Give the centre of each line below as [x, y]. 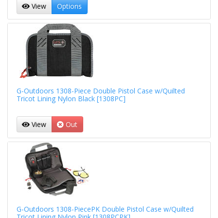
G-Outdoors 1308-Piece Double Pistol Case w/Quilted [100, 91]
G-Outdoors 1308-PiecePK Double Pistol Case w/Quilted [105, 209]
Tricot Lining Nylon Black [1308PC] [71, 98]
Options [69, 6]
